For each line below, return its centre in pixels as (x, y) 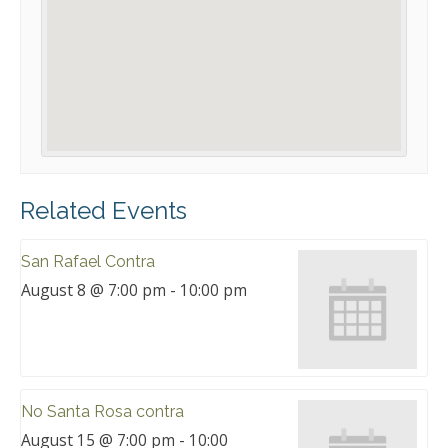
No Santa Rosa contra (102, 411)
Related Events (103, 211)
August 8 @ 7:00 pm (93, 290)
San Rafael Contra (88, 262)
